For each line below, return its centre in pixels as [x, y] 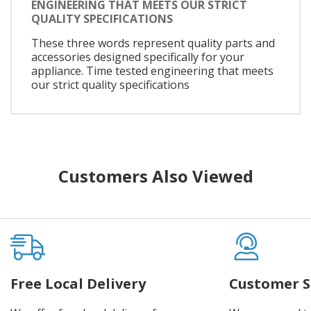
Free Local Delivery [78, 284]
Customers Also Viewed [155, 176]
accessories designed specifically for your [138, 57]
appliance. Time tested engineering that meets [152, 70]
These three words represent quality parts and [153, 43]
